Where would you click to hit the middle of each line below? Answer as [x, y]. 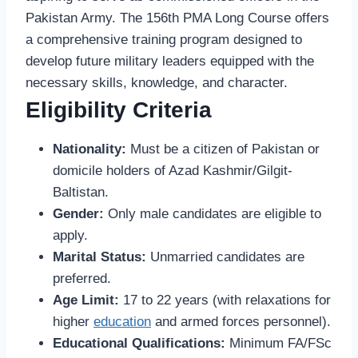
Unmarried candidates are [225, 257]
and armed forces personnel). [241, 322]
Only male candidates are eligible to [213, 214]
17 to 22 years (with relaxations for [225, 300]
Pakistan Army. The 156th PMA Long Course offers [177, 18]
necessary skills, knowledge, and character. [157, 83]
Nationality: [89, 149]
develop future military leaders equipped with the [170, 62]
